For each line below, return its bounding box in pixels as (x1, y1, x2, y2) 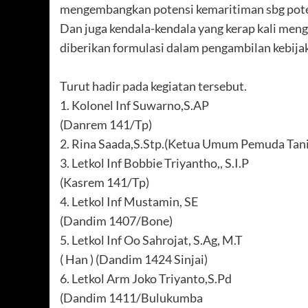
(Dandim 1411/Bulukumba (60, 290, 203, 306)
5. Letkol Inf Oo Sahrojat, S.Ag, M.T (60, 232, 243, 248)
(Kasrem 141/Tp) (60, 175, 149, 190)
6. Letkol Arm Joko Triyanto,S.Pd (60, 271, 232, 287)
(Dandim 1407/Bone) (60, 213, 173, 229)
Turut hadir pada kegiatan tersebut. (60, 78, 247, 94)
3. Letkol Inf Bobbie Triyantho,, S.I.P (60, 155, 249, 171)
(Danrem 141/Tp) (60, 117, 152, 133)
